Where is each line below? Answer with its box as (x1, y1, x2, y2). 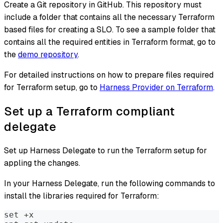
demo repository (18, 49, 78, 60)
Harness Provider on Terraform (100, 82, 213, 93)
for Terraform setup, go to (4, 82, 100, 93)
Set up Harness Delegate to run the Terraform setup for (4, 145, 207, 156)
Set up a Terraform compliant (4, 103, 175, 119)
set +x (4, 210, 34, 220)
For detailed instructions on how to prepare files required (4, 69, 214, 80)
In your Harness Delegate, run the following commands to (4, 178, 215, 189)
